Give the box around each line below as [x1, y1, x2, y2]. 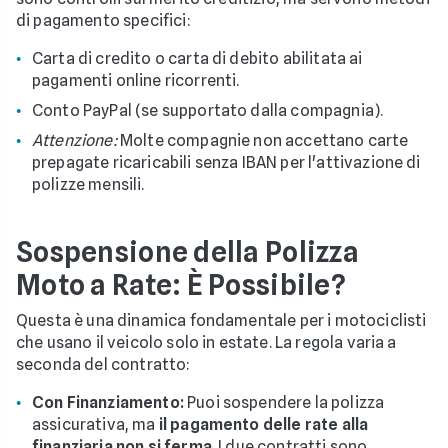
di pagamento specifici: [16, 10, 191, 30]
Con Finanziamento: [32, 392, 184, 412]
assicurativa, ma [32, 414, 159, 434]
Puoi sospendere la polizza [183, 392, 385, 412]
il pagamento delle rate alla [158, 414, 369, 434]
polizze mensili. [32, 174, 145, 194]
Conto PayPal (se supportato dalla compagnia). [32, 100, 384, 120]
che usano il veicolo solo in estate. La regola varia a [16, 332, 397, 352]
